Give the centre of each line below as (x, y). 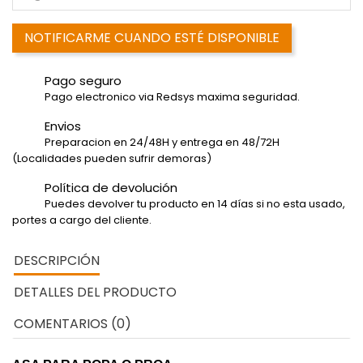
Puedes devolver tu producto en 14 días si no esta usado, (195, 204)
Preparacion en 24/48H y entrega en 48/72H (162, 143)
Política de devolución (111, 188)
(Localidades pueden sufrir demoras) (112, 159)
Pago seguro (83, 81)
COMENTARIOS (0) (73, 324)
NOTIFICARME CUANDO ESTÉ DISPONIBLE (152, 38)
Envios (63, 126)
